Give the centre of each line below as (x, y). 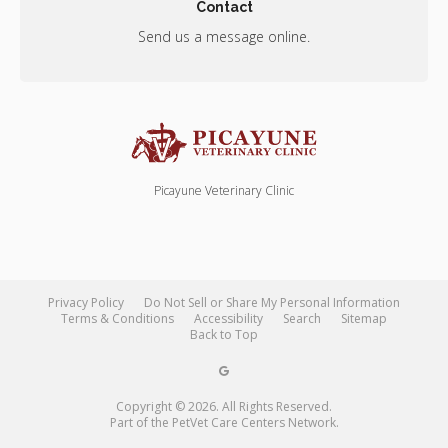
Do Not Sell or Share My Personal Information (272, 302)
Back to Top (224, 334)
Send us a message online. (224, 37)
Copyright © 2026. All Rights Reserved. (224, 406)
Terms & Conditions (117, 318)
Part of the (140, 422)
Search (302, 318)
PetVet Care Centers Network (253, 422)
